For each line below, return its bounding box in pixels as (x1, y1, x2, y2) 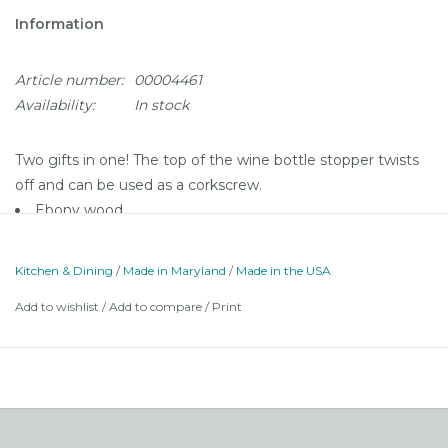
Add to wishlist (15, 298, 99, 314)
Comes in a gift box (35, 250, 170, 269)
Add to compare (109, 298, 205, 314)
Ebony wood (35, 200, 123, 219)
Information (15, 14, 104, 33)
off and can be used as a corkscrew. (15, 175, 262, 194)
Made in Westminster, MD (35, 225, 219, 244)
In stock (134, 95, 189, 114)
